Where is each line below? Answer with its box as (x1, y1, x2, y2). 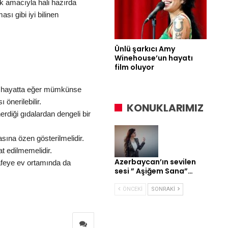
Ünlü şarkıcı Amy (115, 43, 175, 54)
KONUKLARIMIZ (127, 100, 204, 115)
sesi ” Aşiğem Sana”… (115, 166, 193, 177)
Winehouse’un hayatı (115, 52, 193, 63)
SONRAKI (151, 186, 177, 193)
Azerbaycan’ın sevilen (115, 157, 196, 167)
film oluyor (115, 62, 154, 72)
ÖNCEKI (121, 186, 142, 193)
